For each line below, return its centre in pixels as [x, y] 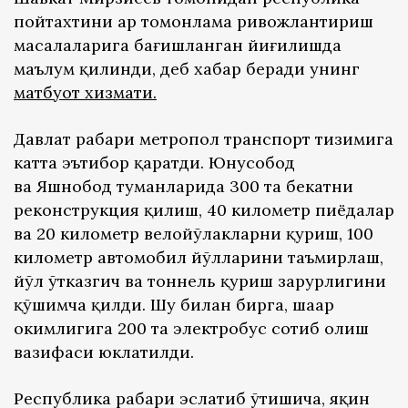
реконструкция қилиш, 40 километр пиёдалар [204, 210]
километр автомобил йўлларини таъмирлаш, [199, 258]
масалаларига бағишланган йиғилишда [178, 46]
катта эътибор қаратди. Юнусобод [154, 163]
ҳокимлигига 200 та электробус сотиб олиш [191, 329]
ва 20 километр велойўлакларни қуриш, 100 [194, 234]
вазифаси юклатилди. [104, 352]
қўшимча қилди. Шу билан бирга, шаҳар [174, 305]
